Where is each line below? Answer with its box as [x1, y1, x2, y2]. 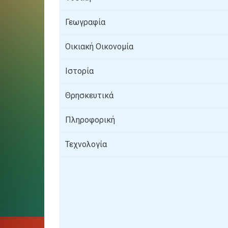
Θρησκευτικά [65, 91, 113, 101]
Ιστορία [65, 66, 94, 76]
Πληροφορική [65, 115, 115, 125]
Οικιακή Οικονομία [65, 42, 133, 52]
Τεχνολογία [65, 139, 107, 150]
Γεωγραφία [65, 17, 105, 27]
